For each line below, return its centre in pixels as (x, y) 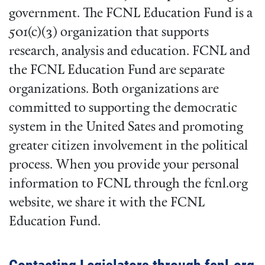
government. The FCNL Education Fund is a (131, 14)
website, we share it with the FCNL (107, 203)
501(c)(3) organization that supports (109, 33)
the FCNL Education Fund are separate (117, 70)
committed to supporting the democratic (123, 108)
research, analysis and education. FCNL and (130, 51)
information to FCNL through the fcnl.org (128, 184)
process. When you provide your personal (124, 165)
